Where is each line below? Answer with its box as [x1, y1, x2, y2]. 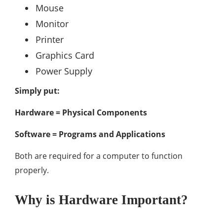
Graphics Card [36, 49, 94, 61]
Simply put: [15, 85, 60, 96]
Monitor [36, 18, 69, 30]
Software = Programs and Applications [15, 129, 165, 140]
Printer [36, 34, 64, 45]
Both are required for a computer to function [15, 150, 183, 161]
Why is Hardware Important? [15, 192, 188, 207]
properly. [15, 165, 49, 176]
